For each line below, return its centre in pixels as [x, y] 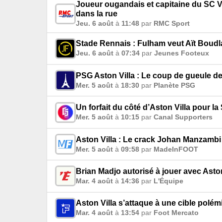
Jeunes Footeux [182, 53]
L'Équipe [168, 181]
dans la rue [97, 13]
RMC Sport [172, 23]
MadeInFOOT [176, 149]
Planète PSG [174, 85]
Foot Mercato [176, 213]
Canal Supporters [183, 117]
